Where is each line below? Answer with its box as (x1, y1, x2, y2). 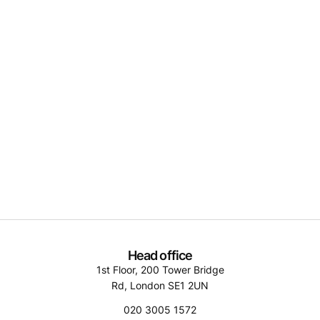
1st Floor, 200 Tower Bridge (96, 264, 224, 276)
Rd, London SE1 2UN (111, 279, 209, 291)
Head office (127, 248, 193, 263)
